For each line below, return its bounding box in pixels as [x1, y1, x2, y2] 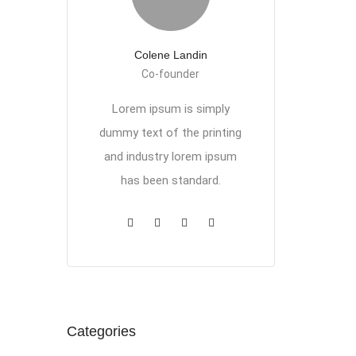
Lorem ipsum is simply [111, 102, 230, 116]
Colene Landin [133, 48, 207, 61]
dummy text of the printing [99, 126, 242, 140]
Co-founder [141, 68, 199, 80]
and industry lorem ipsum [104, 149, 237, 164]
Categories [66, 323, 136, 339]
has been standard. [120, 173, 221, 188]
